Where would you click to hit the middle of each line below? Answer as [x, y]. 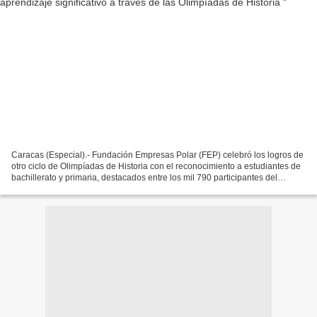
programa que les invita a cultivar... [78, 189]
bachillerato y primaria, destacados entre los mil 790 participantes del [144, 177]
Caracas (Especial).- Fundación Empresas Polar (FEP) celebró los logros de [157, 155]
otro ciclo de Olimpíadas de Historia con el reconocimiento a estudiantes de [156, 166]
